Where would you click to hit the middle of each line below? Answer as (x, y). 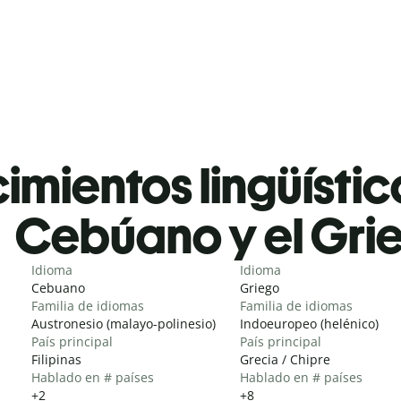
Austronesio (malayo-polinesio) (124, 323)
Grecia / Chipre (285, 359)
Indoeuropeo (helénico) (309, 323)
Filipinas (56, 359)
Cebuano (58, 287)
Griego (260, 287)
